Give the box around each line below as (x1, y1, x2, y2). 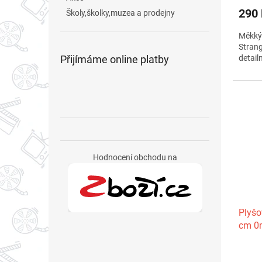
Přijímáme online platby (60, 53, 169, 65)
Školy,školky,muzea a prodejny (66, 8, 175, 18)
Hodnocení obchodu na (92, 153, 177, 162)
